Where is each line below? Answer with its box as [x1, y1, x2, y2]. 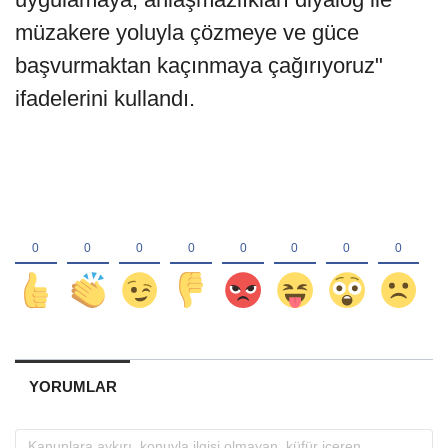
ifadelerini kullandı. [15, 86, 195, 112]
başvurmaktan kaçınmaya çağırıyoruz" [15, 53, 383, 79]
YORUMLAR [28, 378, 117, 396]
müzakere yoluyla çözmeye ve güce [15, 20, 359, 46]
